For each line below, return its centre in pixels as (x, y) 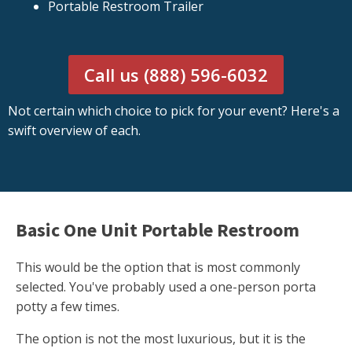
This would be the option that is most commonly (158, 268)
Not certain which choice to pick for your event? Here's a (174, 111)
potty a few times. (68, 307)
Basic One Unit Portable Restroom (158, 230)
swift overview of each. (74, 131)
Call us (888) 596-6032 (176, 75)
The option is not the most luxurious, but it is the (161, 339)
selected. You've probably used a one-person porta (166, 287)
